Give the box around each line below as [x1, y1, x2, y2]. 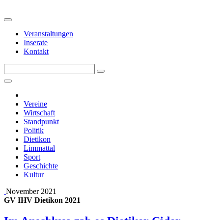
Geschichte [24, 162, 58, 170]
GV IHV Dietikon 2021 [4, 196, 81, 204]
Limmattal [24, 144, 55, 152]
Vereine [24, 100, 47, 108]
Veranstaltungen [24, 29, 73, 38]
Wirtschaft [24, 109, 55, 117]
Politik [24, 126, 44, 135]
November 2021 [6, 187, 56, 195]
